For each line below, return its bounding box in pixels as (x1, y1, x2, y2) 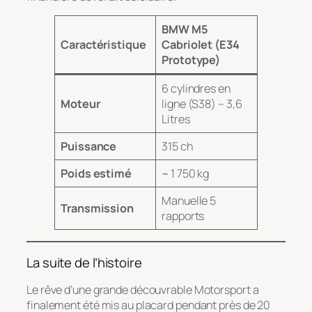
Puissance (61, 139, 117, 155)
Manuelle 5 (162, 193, 217, 209)
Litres (162, 111, 190, 127)
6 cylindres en (162, 81, 231, 97)
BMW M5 (162, 22, 208, 38)
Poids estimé (61, 166, 132, 182)
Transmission (61, 201, 134, 217)
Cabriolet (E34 (162, 37, 240, 53)
